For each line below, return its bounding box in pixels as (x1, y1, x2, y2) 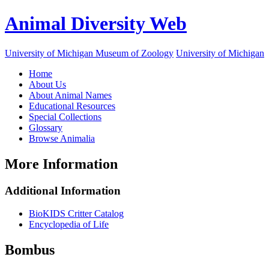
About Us (29, 79, 66, 89)
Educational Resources (29, 100, 115, 111)
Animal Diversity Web (5, 13, 187, 35)
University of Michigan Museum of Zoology (5, 47, 174, 58)
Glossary (29, 122, 62, 133)
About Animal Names (29, 89, 112, 100)
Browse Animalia (29, 133, 95, 144)
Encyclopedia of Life (29, 219, 109, 230)
